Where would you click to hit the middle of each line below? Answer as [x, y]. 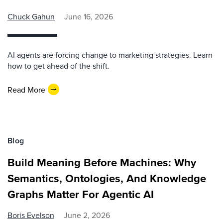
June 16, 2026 [89, 16]
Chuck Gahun [31, 16]
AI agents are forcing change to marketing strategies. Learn [110, 55]
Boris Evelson [31, 215]
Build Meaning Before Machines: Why [102, 162]
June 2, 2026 [87, 215]
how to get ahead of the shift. [58, 66]
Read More [26, 89]
